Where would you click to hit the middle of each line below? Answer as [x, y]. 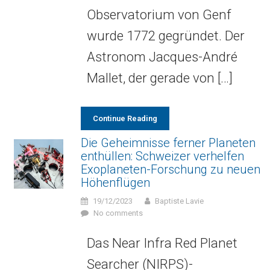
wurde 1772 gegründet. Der [165, 36]
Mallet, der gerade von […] [159, 78]
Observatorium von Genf [159, 14]
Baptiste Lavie [179, 201]
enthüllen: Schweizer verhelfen [162, 156]
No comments [118, 213]
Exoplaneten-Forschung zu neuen [170, 169]
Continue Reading [125, 118]
